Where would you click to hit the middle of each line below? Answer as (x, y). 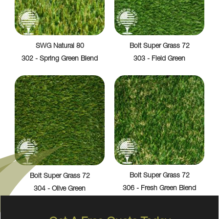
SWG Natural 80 (60, 46)
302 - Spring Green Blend (60, 59)
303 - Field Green (159, 59)
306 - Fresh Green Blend (159, 188)
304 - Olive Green (60, 189)
